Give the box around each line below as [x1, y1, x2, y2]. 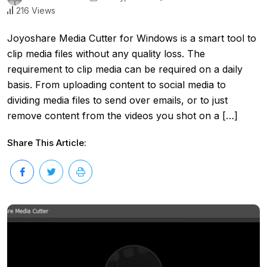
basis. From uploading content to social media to [7, 78, 226, 91]
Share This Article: [7, 136, 86, 148]
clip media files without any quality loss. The [7, 47, 205, 60]
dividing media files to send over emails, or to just [7, 94, 228, 106]
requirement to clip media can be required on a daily [7, 63, 243, 75]
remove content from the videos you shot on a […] [7, 109, 238, 122]
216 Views [16, 5, 55, 15]
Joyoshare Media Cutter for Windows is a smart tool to [7, 32, 256, 44]
